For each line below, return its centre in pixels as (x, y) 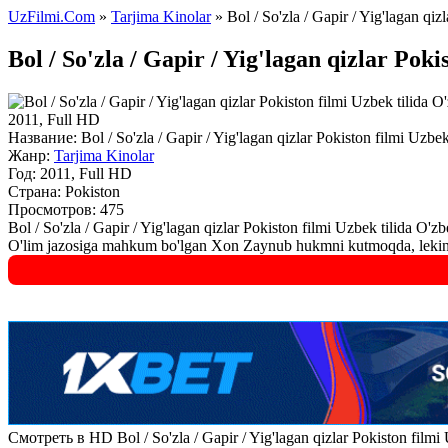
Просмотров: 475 (66, 209)
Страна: (34, 191)
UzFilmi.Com (51, 16)
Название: (42, 137)
